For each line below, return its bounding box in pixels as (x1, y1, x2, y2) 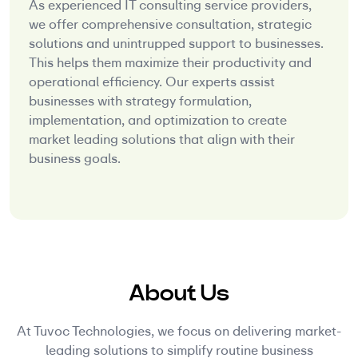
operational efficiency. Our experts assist (29, 74, 275, 91)
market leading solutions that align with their (29, 131, 295, 149)
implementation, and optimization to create (29, 112, 287, 129)
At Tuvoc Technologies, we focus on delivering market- (17, 323, 341, 340)
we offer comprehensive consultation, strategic (29, 16, 312, 34)
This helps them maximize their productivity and (29, 54, 312, 72)
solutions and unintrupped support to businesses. (29, 35, 324, 53)
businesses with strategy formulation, (29, 93, 252, 110)
